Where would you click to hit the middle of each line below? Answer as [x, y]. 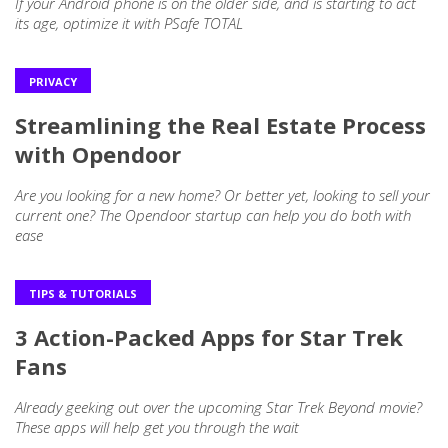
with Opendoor [98, 154]
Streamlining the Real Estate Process [220, 125]
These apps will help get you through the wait [157, 426]
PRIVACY [53, 82]
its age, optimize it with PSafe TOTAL [129, 23]
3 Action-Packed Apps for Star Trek [209, 336]
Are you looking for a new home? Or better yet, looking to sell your [222, 195]
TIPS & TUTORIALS [83, 294]
